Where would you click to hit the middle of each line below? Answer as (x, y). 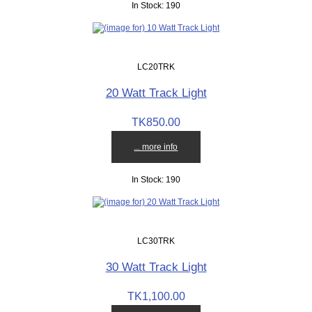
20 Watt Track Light (156, 92)
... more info (156, 146)
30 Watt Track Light (156, 266)
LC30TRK (156, 240)
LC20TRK (156, 66)
